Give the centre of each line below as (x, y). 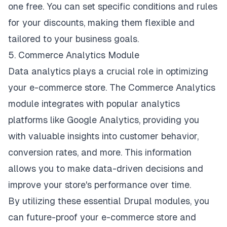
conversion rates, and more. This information (100, 152)
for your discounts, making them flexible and (101, 23)
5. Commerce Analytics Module (74, 55)
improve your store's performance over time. (100, 185)
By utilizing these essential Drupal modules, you (109, 201)
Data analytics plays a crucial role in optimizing (108, 71)
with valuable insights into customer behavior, (103, 136)
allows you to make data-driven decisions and (106, 168)
